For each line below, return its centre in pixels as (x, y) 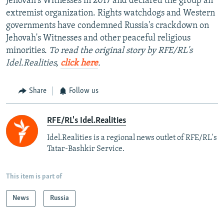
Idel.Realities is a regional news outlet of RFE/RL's (132, 138)
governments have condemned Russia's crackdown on (107, 26)
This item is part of (34, 176)
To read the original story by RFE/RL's (121, 51)
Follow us (84, 91)
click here (79, 63)
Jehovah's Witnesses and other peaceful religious (98, 38)
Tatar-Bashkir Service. (86, 149)
